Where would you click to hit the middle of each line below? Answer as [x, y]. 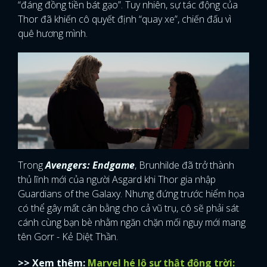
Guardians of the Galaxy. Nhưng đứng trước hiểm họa [131, 194]
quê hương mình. [53, 33]
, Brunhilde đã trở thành [184, 165]
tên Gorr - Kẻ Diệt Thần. [68, 237]
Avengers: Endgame [90, 165]
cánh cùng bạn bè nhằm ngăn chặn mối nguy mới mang [132, 223]
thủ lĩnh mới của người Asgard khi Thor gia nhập [117, 180]
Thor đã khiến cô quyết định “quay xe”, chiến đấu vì [125, 19]
